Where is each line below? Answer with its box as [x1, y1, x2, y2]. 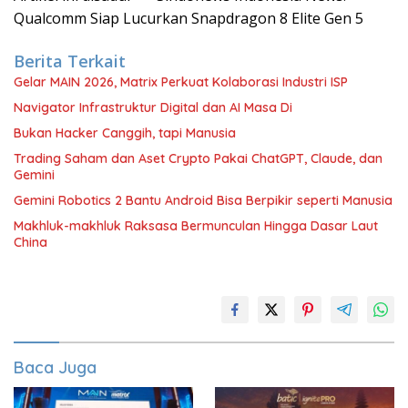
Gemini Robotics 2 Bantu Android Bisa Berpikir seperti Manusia [14, 192, 393, 209]
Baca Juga [14, 357, 97, 378]
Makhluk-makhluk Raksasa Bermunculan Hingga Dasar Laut [14, 218, 378, 234]
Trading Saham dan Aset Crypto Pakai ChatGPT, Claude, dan [14, 150, 382, 167]
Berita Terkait [14, 50, 126, 72]
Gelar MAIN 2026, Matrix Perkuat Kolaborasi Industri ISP [14, 74, 348, 90]
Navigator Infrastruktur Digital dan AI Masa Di [14, 99, 292, 116]
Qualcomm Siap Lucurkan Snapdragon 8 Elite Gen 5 [14, 8, 363, 28]
